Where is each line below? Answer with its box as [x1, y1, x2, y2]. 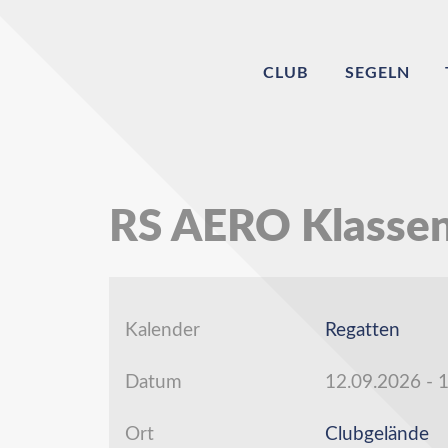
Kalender [125, 321, 200, 340]
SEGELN [344, 65, 410, 82]
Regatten [325, 321, 400, 340]
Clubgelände [325, 425, 429, 444]
